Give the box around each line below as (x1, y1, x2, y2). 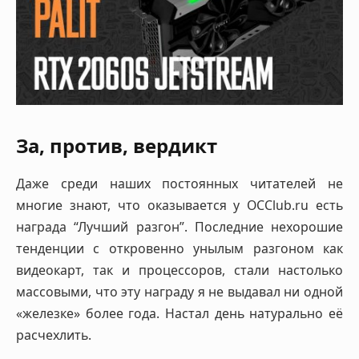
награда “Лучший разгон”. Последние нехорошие (16, 218, 343, 236)
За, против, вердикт (16, 131, 217, 159)
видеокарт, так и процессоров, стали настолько (16, 261, 343, 280)
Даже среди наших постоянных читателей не (16, 175, 343, 193)
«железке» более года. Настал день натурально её (16, 305, 343, 323)
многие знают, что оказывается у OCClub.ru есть (16, 196, 343, 215)
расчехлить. (16, 326, 91, 345)
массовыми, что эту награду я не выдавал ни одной (16, 283, 343, 301)
